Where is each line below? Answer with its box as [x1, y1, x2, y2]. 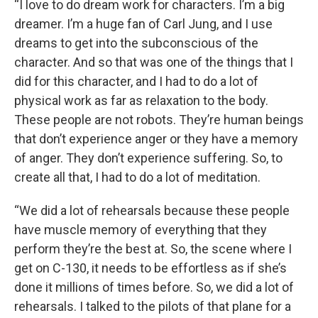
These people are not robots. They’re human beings [14, 112, 304, 127]
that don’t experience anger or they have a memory [14, 131, 298, 146]
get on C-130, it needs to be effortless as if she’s [14, 261, 287, 275]
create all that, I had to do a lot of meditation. [14, 170, 261, 185]
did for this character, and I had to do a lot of [14, 74, 258, 89]
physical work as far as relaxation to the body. [14, 93, 268, 108]
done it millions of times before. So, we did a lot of [14, 280, 294, 295]
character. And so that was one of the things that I [14, 55, 293, 70]
